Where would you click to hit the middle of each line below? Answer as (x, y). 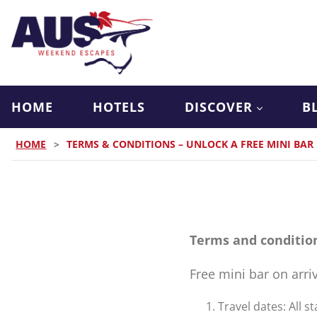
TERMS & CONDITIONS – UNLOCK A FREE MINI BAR (190, 144)
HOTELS (119, 106)
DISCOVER (219, 106)
